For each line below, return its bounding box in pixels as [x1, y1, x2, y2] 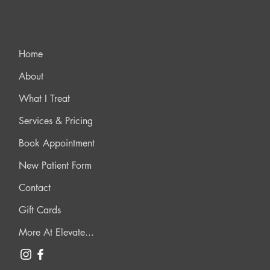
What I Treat [18, 92, 70, 105]
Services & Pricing [18, 115, 93, 127]
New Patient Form [18, 159, 92, 172]
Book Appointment [18, 137, 95, 149]
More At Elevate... [18, 226, 94, 239]
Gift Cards [18, 204, 61, 216]
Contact [18, 181, 51, 194]
